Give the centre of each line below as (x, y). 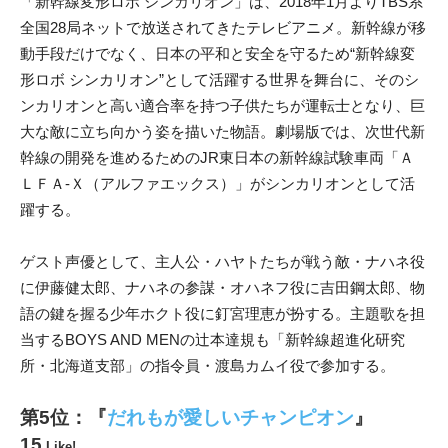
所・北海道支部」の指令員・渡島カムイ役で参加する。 (207, 366)
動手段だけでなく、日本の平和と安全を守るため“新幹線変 (217, 54)
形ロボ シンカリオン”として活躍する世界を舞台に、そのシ (219, 80)
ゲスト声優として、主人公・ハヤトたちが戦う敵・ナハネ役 (222, 262)
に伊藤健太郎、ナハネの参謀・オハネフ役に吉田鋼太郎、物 (222, 288)
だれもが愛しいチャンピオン (230, 418)
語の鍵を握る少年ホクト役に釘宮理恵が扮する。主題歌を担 (222, 314)
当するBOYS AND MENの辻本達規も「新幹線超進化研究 (212, 340)
